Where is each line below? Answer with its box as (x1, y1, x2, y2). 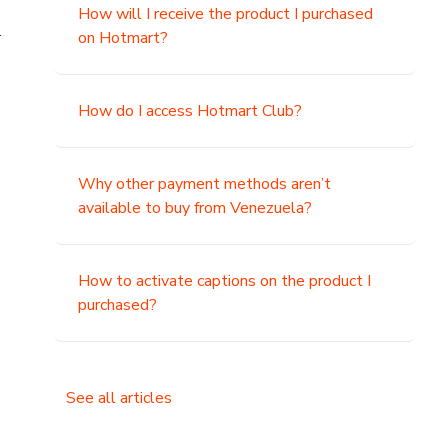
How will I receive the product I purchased (78, 3, 374, 25)
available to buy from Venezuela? (78, 197, 313, 219)
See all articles (66, 387, 173, 409)
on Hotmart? (78, 27, 169, 49)
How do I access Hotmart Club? (78, 100, 303, 122)
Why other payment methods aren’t (78, 173, 332, 195)
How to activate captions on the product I (78, 270, 372, 292)
